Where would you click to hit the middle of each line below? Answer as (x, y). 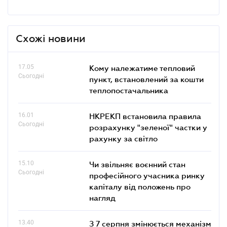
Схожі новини (51, 38)
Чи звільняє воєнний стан (137, 164)
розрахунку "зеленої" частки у (148, 127)
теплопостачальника (129, 90)
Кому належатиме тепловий (142, 68)
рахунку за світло (123, 138)
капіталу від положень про (140, 186)
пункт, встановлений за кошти (146, 79)
